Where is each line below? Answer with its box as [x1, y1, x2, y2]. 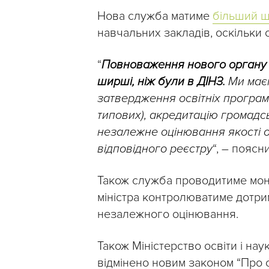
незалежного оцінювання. [97, 207, 238, 222]
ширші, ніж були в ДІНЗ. [97, 74, 225, 89]
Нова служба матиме [97, 9, 213, 24]
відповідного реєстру [97, 142, 213, 157]
